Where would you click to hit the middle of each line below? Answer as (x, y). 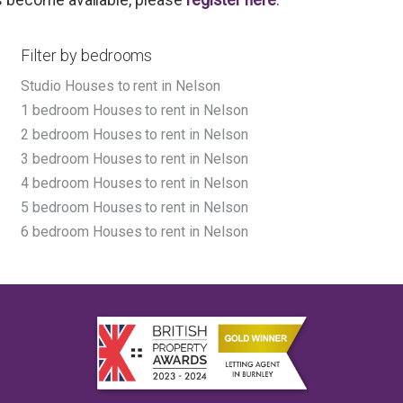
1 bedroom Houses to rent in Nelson (134, 111)
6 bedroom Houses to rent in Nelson (134, 232)
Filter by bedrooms (87, 56)
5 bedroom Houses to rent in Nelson (134, 208)
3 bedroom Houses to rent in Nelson (134, 159)
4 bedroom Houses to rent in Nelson (134, 184)
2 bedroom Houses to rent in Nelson (134, 135)
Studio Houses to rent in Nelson (121, 86)
